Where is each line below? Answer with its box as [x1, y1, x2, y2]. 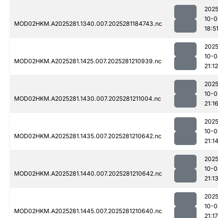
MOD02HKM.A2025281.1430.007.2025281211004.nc [14, 95, 161, 103]
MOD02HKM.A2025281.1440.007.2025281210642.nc [14, 170, 162, 178]
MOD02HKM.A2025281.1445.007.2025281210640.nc [14, 207, 162, 215]
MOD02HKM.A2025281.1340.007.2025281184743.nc [14, 20, 162, 28]
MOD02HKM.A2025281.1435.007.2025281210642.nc [14, 132, 162, 140]
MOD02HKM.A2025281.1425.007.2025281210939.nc [14, 57, 162, 65]
